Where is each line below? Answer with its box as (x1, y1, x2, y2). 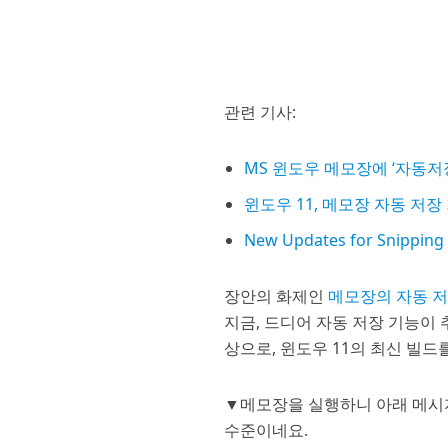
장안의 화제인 (224, 285, 329, 307)
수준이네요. (224, 419, 309, 441)
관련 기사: (224, 101, 297, 123)
